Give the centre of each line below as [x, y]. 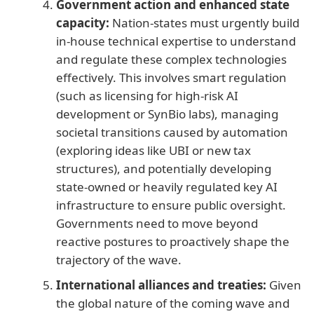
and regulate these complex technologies [171, 59]
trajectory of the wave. [119, 259]
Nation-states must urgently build [204, 22]
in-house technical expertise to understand [176, 41]
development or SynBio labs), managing [167, 114]
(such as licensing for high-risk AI [147, 95]
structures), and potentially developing [164, 168]
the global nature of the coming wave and [173, 303]
